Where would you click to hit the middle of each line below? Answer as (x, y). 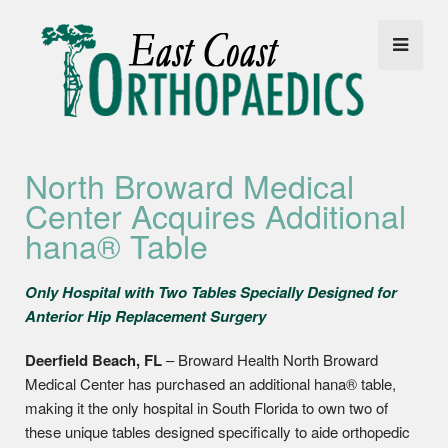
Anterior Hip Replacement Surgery (145, 316)
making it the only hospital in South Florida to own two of (206, 407)
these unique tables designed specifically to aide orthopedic (217, 431)
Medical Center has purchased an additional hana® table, (210, 383)
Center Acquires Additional (215, 215)
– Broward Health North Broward (270, 359)
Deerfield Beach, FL (93, 360)
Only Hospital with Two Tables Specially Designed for (211, 292)
